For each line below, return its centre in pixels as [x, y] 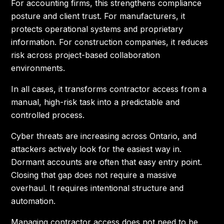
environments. [38, 68]
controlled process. [48, 115]
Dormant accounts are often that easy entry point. [107, 162]
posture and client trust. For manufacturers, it [98, 16]
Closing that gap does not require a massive [94, 175]
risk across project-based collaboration [86, 55]
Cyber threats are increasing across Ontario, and [104, 136]
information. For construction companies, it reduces [110, 42]
